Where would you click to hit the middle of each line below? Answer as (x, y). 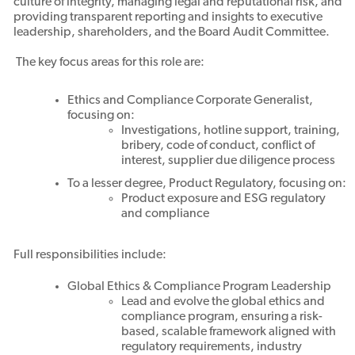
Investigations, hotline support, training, (230, 131)
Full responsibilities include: (90, 256)
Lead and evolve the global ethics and (223, 302)
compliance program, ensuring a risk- (221, 317)
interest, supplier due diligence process (228, 161)
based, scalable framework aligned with (228, 332)
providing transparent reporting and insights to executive (168, 18)
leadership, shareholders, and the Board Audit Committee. (171, 33)
